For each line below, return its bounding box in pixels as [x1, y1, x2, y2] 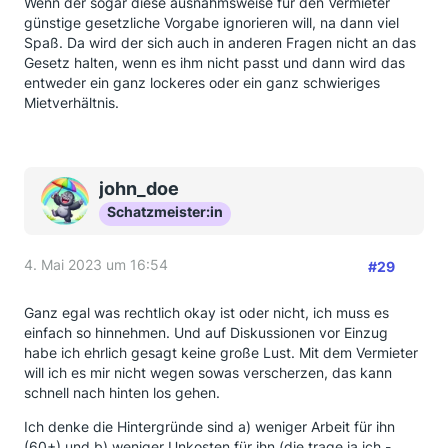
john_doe [99, 178, 179, 199]
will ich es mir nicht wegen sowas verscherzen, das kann [24, 364, 392, 381]
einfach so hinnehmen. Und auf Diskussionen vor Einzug [24, 324, 388, 341]
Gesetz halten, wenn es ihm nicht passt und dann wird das [24, 54, 405, 71]
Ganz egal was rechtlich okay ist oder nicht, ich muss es [24, 304, 389, 321]
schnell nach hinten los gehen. [24, 384, 220, 401]
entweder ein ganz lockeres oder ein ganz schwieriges [24, 74, 380, 91]
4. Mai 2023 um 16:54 [24, 256, 168, 273]
